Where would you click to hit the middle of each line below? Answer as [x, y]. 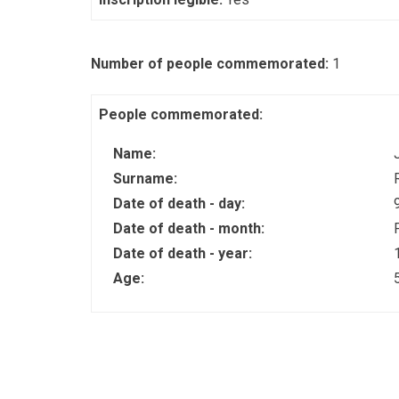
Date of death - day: [181, 204]
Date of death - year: [184, 253]
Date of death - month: [191, 228]
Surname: [147, 179]
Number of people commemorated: [212, 64]
